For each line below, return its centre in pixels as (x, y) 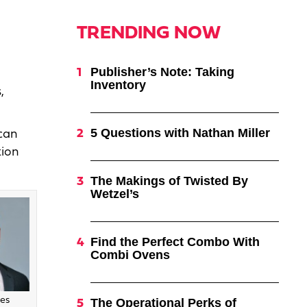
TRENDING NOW (148, 34)
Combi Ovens (130, 255)
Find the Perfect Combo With (175, 242)
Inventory (118, 85)
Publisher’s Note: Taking (162, 72)
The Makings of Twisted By (169, 181)
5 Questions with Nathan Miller (180, 133)
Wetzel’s (114, 194)
